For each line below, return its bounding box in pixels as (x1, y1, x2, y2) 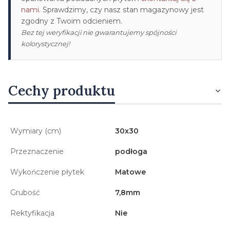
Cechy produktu (8, 81, 115, 99)
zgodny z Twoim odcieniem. (21, 16, 122, 26)
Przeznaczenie (10, 146, 64, 156)
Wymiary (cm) (10, 126, 61, 136)
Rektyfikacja (10, 208, 54, 218)
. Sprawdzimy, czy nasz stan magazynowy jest (39, 5, 204, 14)
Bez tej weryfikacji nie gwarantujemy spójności (21, 28, 176, 36)
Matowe (115, 167, 146, 177)
